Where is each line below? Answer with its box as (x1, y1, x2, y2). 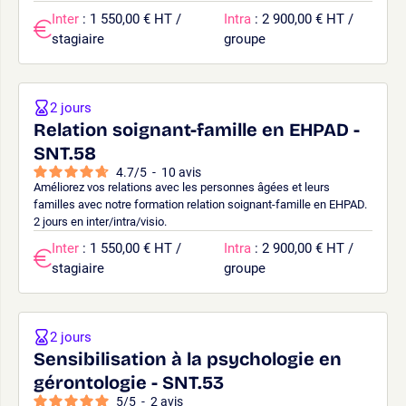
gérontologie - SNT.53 (34, 371, 224, 393)
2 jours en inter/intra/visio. (34, 214, 167, 228)
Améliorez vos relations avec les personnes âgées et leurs (34, 179, 330, 194)
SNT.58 (34, 141, 96, 164)
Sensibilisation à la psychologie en (34, 347, 342, 370)
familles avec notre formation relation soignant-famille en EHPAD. (34, 197, 367, 211)
